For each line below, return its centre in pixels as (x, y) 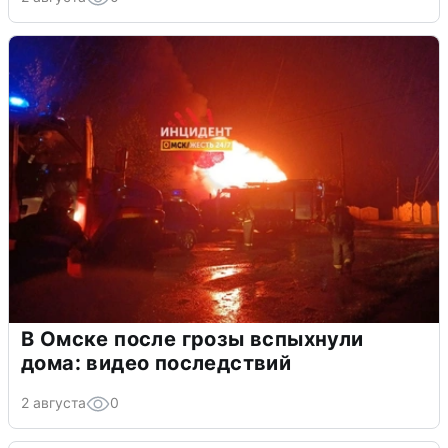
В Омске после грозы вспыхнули (192, 338)
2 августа (53, 402)
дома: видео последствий (156, 362)
